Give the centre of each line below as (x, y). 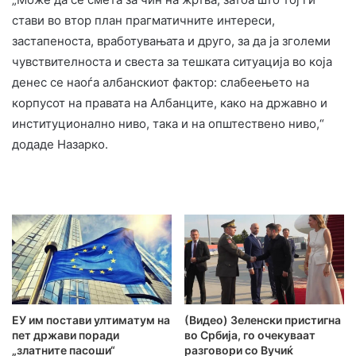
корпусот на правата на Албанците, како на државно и (170, 103)
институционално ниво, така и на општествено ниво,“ (168, 123)
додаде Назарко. (60, 144)
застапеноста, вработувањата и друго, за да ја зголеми (171, 41)
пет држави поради (66, 335)
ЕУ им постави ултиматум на (91, 320)
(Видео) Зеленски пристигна (263, 320)
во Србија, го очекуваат (250, 335)
